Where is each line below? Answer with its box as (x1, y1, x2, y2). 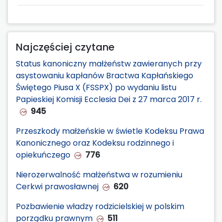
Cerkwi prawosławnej (16, 180, 99, 192)
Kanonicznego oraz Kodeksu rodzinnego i (16, 137, 174, 149)
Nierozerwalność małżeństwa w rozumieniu (16, 168, 182, 180)
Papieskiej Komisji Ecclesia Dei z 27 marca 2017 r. (16, 93, 202, 105)
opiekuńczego (16, 149, 70, 161)
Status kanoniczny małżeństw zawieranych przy (16, 57, 202, 69)
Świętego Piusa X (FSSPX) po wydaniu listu (16, 81, 176, 93)
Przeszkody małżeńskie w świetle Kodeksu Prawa (16, 125, 204, 137)
